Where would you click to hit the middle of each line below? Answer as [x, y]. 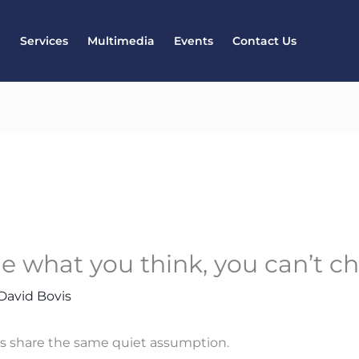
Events [194, 41]
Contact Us [264, 41]
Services [44, 41]
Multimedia [121, 41]
